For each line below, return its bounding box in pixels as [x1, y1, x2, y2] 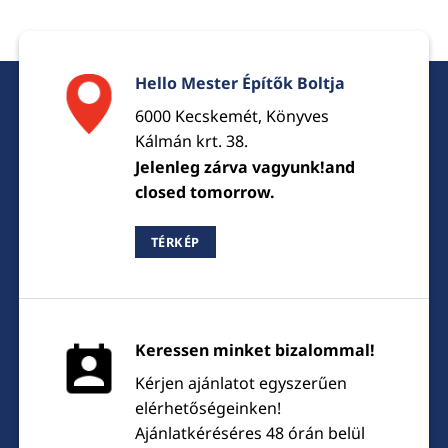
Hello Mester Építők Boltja [134, 72, 345, 95]
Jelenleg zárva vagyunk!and [134, 155, 355, 178]
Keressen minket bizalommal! [134, 338, 375, 361]
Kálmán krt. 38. [134, 130, 248, 153]
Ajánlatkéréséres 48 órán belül [134, 421, 365, 444]
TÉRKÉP [151, 232, 200, 251]
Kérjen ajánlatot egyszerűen [134, 371, 347, 394]
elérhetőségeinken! [134, 396, 281, 419]
